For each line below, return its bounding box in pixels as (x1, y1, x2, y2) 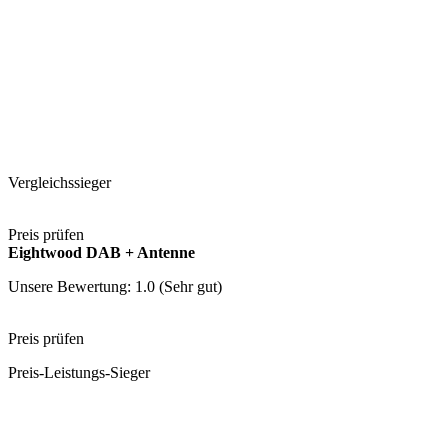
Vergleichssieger (8, 174, 111, 192)
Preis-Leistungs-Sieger (8, 364, 150, 382)
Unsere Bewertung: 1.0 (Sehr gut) (8, 278, 222, 296)
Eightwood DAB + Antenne (8, 244, 195, 262)
